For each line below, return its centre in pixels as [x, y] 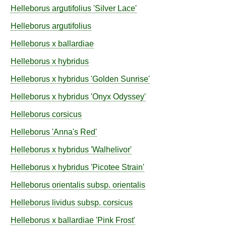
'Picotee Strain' [117, 167]
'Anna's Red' [73, 132]
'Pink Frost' [115, 220]
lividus [64, 203]
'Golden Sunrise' [119, 79]
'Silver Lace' [114, 8]
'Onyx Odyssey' [117, 97]
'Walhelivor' [110, 150]
